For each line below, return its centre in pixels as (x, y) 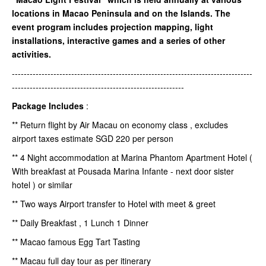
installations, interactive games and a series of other (118, 41)
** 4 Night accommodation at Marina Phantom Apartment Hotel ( (132, 158)
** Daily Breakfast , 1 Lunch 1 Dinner (81, 223)
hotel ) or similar (43, 185)
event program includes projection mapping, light (113, 27)
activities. (33, 54)
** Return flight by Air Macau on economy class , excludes (120, 125)
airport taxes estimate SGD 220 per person (94, 139)
